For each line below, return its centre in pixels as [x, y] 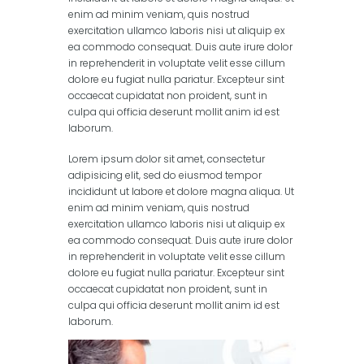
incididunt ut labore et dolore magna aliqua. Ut [181, 192]
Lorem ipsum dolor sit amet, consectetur [167, 159]
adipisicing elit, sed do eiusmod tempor [165, 175]
